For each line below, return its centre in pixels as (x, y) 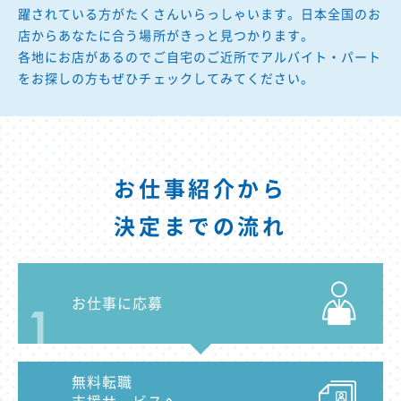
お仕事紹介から (200, 188)
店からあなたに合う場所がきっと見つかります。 (166, 35)
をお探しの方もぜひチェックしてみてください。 (166, 78)
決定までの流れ (200, 226)
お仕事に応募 (118, 303)
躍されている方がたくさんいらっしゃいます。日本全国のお (200, 14)
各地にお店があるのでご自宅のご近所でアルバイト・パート (200, 57)
